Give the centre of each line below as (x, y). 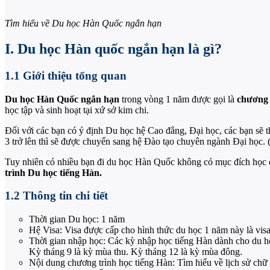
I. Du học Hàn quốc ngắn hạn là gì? (113, 49)
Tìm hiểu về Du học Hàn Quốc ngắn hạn (83, 23)
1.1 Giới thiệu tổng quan (66, 75)
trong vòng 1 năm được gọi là (178, 99)
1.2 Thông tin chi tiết (56, 196)
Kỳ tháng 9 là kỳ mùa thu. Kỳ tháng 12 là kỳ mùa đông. (136, 251)
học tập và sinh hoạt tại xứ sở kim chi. (77, 110)
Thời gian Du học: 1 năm (77, 219)
